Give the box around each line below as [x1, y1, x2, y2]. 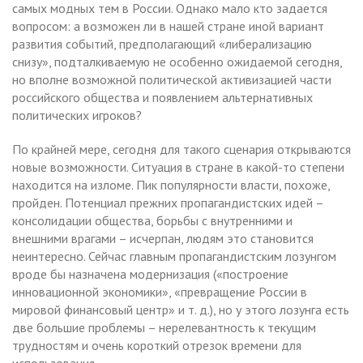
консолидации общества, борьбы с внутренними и [12, 211, 293, 228]
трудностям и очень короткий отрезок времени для [12, 336, 301, 353]
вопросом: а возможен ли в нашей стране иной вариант [12, 17, 324, 34]
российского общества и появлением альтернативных [12, 88, 313, 105]
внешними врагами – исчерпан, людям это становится [12, 229, 314, 246]
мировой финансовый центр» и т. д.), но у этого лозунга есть [12, 301, 349, 318]
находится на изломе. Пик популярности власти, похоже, [12, 176, 330, 193]
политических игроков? [12, 106, 142, 123]
